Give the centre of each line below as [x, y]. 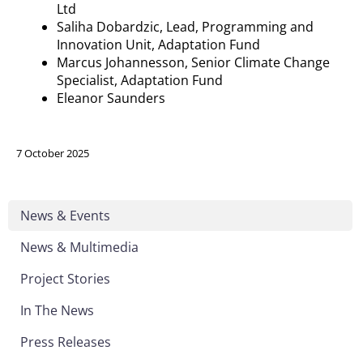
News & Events [65, 215]
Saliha [77, 26]
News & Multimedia [79, 247]
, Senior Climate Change [257, 62]
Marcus [81, 62]
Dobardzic [128, 26]
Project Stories [65, 278]
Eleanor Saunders [111, 98]
